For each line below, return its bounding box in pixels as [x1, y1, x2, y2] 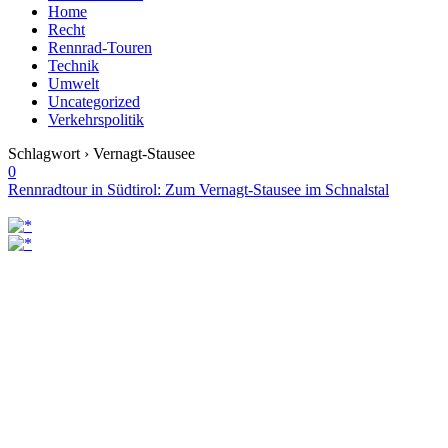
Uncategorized [48, 93, 140, 110]
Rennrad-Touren [48, 39, 152, 56]
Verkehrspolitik [48, 111, 144, 128]
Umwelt [48, 75, 99, 92]
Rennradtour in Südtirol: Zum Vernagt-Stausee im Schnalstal [8, 181, 389, 198]
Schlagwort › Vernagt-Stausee [8, 145, 195, 162]
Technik [48, 57, 99, 74]
